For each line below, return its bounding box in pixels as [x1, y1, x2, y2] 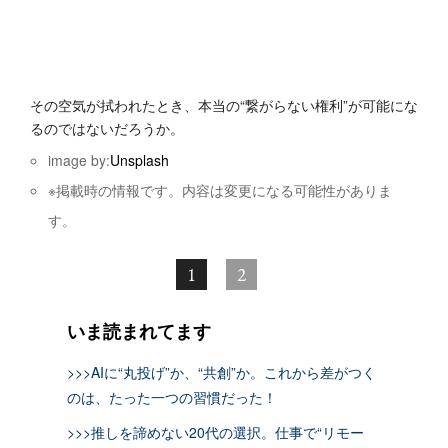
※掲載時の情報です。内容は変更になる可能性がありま [48, 179, 393, 200]
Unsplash [110, 149, 170, 170]
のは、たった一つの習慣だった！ [66, 386, 277, 407]
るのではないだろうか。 [30, 117, 184, 138]
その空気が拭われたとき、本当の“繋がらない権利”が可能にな [30, 94, 418, 115]
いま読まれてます [66, 317, 211, 344]
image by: [48, 149, 111, 170]
